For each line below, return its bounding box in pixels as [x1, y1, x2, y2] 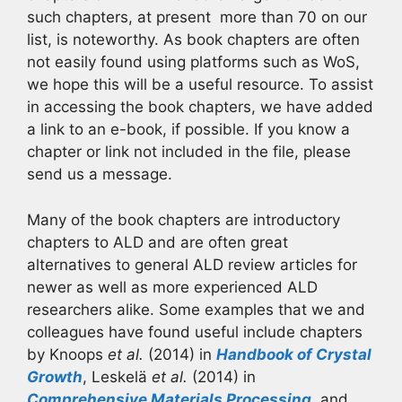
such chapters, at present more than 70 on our [27, 8, 367, 26]
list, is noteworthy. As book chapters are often [27, 31, 360, 48]
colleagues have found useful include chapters [27, 322, 363, 341]
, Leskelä [83, 367, 152, 386]
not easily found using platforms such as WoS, [27, 53, 360, 71]
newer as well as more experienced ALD [27, 277, 318, 296]
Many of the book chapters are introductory [27, 210, 340, 229]
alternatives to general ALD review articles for [27, 255, 357, 274]
